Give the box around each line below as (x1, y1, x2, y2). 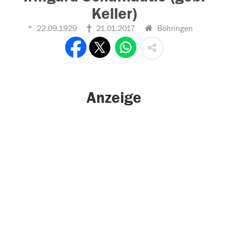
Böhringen (155, 24, 193, 33)
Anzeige (87, 89, 141, 107)
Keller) (91, 5, 137, 23)
